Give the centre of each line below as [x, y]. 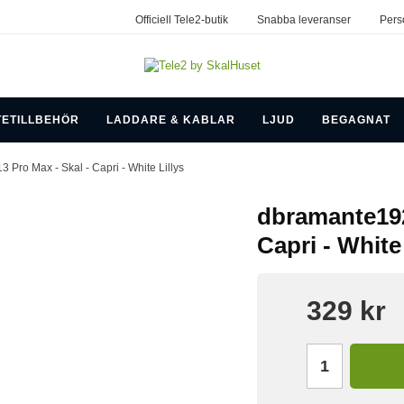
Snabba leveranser [303, 20]
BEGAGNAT [356, 119]
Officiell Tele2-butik [181, 20]
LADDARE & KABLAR [170, 119]
